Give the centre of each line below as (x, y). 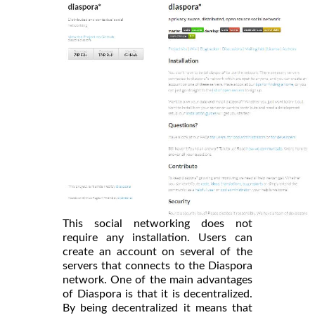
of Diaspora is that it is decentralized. (157, 294)
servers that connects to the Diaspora (157, 265)
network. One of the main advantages (157, 279)
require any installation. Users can (157, 237)
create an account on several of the (157, 251)
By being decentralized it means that (157, 308)
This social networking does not (157, 223)
